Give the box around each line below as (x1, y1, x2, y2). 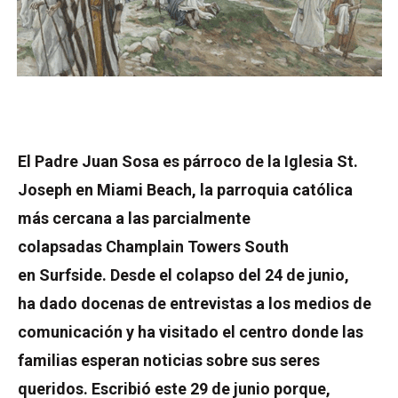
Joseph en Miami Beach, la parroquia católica (18, 179, 353, 199)
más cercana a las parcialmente (18, 208, 251, 227)
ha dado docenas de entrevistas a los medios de (18, 293, 371, 313)
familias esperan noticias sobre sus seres (18, 350, 320, 370)
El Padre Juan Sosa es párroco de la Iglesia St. (18, 151, 358, 171)
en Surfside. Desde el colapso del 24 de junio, (18, 265, 349, 284)
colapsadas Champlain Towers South (18, 236, 289, 256)
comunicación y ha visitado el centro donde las (18, 322, 363, 341)
